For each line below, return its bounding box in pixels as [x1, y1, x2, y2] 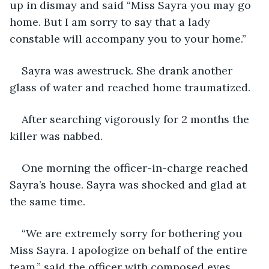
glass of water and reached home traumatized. [10, 80, 250, 94]
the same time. [10, 194, 85, 208]
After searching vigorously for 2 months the [22, 112, 252, 126]
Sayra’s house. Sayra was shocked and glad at [10, 177, 249, 192]
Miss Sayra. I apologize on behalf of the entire [10, 243, 250, 257]
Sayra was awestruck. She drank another [22, 63, 235, 77]
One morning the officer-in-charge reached [22, 160, 251, 175]
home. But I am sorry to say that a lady [10, 14, 213, 29]
